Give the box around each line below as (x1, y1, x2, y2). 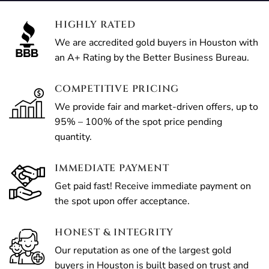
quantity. (55, 130, 92, 144)
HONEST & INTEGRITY (55, 226, 174, 239)
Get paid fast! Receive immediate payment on (55, 180, 251, 193)
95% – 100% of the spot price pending (55, 115, 222, 128)
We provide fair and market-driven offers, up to (55, 100, 258, 113)
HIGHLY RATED (55, 18, 136, 31)
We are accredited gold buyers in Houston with (55, 36, 258, 49)
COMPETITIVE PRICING (55, 82, 180, 95)
